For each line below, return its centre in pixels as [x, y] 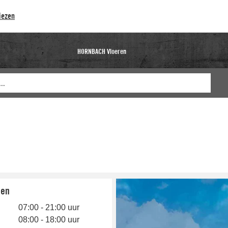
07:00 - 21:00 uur [49, 207]
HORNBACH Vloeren [102, 51]
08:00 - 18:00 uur [49, 220]
